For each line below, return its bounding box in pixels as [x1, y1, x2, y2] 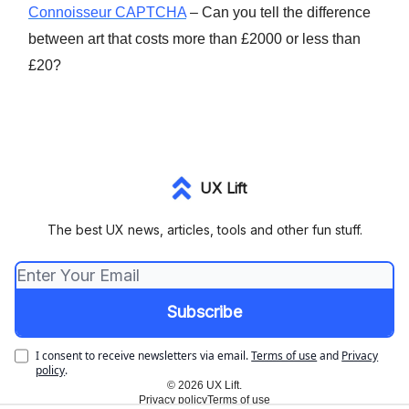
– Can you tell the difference [186, 4, 371, 20]
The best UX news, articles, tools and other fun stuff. [47, 222, 362, 237]
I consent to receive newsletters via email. [36, 348, 249, 363]
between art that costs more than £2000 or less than [28, 30, 361, 47]
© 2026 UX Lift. [167, 379, 242, 392]
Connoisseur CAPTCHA [28, 4, 186, 20]
